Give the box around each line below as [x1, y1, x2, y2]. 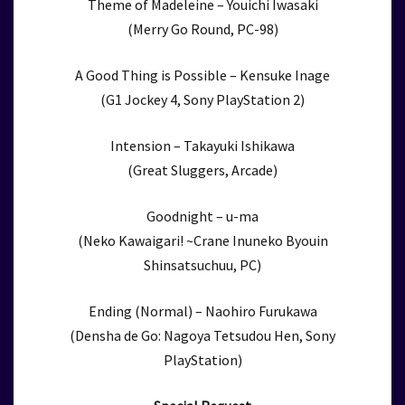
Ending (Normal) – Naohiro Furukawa [88, 302, 317, 320]
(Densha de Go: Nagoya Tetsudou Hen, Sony [70, 326, 335, 344]
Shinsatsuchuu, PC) [144, 256, 261, 274]
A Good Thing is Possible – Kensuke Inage [75, 66, 330, 84]
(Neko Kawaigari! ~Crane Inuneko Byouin [77, 231, 328, 250]
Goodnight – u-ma [146, 207, 259, 225]
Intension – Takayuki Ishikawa [110, 137, 295, 155]
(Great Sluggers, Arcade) [127, 161, 278, 179]
